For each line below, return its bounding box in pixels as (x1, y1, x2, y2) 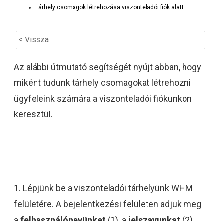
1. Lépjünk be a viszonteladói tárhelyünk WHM (14, 183, 193, 194)
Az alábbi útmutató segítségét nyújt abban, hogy (14, 62, 201, 73)
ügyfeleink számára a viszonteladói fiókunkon (14, 93, 192, 104)
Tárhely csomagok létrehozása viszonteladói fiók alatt (36, 4, 184, 11)
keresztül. (14, 109, 53, 120)
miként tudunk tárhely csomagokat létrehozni (14, 77, 191, 88)
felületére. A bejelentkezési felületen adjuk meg (14, 199, 201, 210)
